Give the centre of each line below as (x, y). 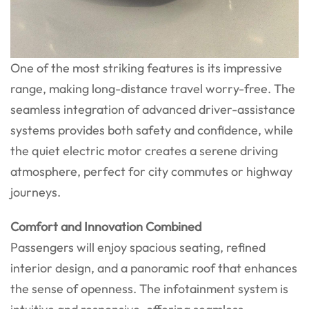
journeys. (36, 192)
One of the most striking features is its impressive (146, 68)
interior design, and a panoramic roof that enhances (154, 268)
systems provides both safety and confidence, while (152, 130)
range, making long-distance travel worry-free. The (153, 88)
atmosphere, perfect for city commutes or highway (151, 171)
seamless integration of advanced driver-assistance (153, 109)
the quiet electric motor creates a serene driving (144, 150)
